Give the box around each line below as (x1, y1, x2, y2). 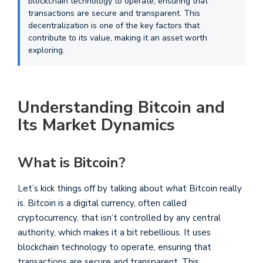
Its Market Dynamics (18, 114, 175, 137)
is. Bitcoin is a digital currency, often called (18, 197, 187, 210)
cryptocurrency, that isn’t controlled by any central (18, 212, 221, 224)
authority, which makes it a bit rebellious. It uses (18, 227, 211, 239)
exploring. (28, 45, 65, 56)
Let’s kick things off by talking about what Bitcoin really (18, 183, 242, 195)
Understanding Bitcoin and (18, 96, 225, 119)
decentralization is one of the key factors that (28, 20, 200, 32)
